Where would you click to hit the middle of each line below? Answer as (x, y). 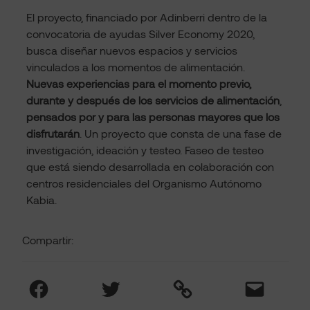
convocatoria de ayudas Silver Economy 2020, (140, 34)
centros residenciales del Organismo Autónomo (144, 183)
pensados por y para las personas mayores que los (153, 117)
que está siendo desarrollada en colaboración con (150, 167)
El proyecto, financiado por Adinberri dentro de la (147, 17)
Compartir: (48, 240)
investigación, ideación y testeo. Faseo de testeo (145, 150)
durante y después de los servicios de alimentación (153, 100)
